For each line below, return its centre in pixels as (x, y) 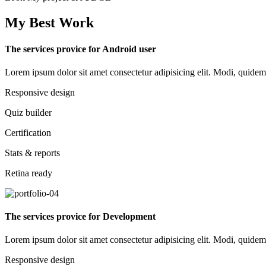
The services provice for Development (80, 217)
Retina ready (28, 173)
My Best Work (49, 23)
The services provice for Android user (80, 49)
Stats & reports (32, 153)
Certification (28, 132)
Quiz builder (28, 112)
